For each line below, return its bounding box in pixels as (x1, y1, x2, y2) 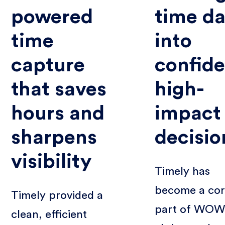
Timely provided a (11, 189, 103, 201)
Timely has (155, 165, 210, 177)
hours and (11, 103, 105, 124)
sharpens (11, 127, 97, 148)
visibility (11, 151, 92, 172)
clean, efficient (11, 208, 87, 220)
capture (11, 55, 85, 75)
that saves (11, 79, 107, 99)
